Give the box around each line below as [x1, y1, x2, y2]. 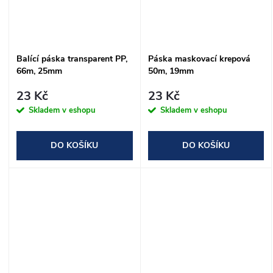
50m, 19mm [147, 65, 194, 77]
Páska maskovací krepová [147, 53, 250, 65]
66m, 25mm [16, 65, 62, 77]
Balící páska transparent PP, [16, 53, 127, 65]
